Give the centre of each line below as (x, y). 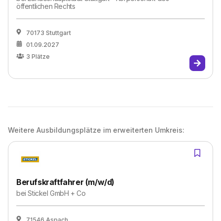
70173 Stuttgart (49, 33)
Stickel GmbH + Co (57, 193)
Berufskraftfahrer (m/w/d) (65, 182)
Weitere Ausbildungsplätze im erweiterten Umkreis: (96, 130)
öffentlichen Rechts (46, 6)
